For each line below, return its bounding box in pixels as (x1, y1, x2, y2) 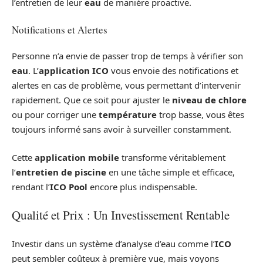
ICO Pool (50, 180, 87, 193)
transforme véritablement (119, 151, 225, 163)
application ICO (39, 65, 109, 77)
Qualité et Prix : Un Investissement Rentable (12, 207, 230, 224)
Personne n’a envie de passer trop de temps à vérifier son (12, 50, 243, 62)
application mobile (35, 151, 119, 163)
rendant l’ (12, 180, 50, 193)
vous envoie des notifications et (109, 65, 238, 77)
